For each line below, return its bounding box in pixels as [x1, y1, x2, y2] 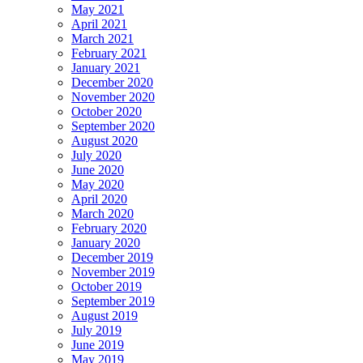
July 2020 [71, 148, 122, 163]
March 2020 [71, 207, 134, 221]
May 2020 [71, 177, 124, 192]
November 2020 [71, 90, 155, 105]
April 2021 [71, 17, 127, 32]
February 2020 [71, 221, 147, 236]
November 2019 [71, 265, 155, 280]
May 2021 [71, 2, 124, 17]
